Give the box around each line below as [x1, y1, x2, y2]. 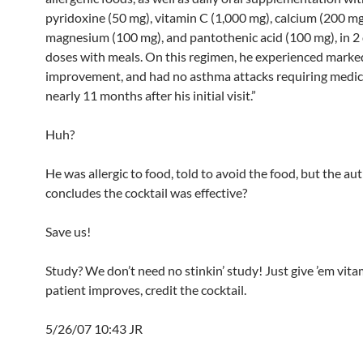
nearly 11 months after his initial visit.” [45, 88, 256, 103]
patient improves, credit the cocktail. [45, 282, 246, 297]
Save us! [45, 224, 91, 239]
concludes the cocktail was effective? [45, 185, 247, 200]
